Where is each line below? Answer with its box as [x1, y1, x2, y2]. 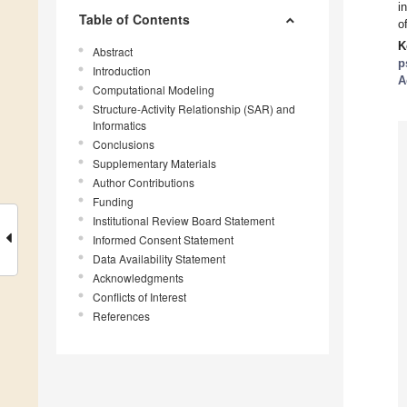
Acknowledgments [93, 270, 184, 286]
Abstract [93, 44, 133, 60]
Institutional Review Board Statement [93, 213, 274, 229]
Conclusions [93, 136, 154, 153]
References [93, 308, 150, 324]
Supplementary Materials [93, 155, 216, 172]
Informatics [93, 117, 146, 134]
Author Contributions [93, 174, 194, 191]
